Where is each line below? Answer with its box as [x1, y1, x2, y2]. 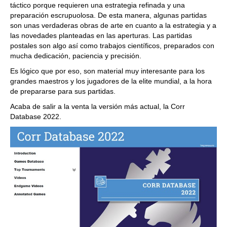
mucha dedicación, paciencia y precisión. [10, 52, 143, 60]
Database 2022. [10, 112, 61, 121]
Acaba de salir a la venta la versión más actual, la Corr [10, 102, 185, 110]
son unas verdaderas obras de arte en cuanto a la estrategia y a [10, 21, 216, 29]
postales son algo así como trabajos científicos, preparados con [10, 42, 214, 50]
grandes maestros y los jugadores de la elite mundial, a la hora [10, 77, 212, 85]
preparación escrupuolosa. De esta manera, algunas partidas [10, 11, 207, 19]
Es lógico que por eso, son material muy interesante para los [10, 67, 205, 75]
